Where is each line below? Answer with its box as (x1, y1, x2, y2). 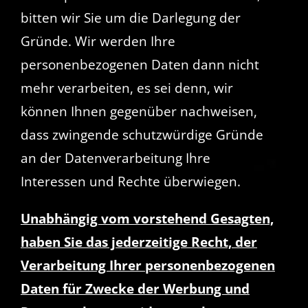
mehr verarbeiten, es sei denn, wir (20, 78, 233, 97)
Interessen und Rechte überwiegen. (20, 172, 241, 190)
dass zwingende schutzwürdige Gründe (20, 125, 263, 144)
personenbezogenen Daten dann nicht (20, 55, 259, 74)
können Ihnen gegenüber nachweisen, (20, 102, 257, 120)
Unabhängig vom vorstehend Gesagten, (20, 209, 274, 228)
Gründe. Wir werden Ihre (20, 32, 175, 50)
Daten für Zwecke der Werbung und (20, 279, 250, 298)
